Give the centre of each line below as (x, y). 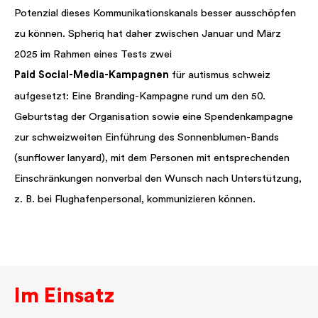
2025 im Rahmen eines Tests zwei (93, 54)
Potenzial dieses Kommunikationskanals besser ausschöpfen (155, 13)
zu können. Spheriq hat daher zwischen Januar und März (148, 34)
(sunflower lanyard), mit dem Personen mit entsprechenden (152, 158)
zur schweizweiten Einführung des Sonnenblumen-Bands (147, 137)
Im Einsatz (64, 296)
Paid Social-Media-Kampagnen (92, 75)
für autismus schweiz (220, 75)
